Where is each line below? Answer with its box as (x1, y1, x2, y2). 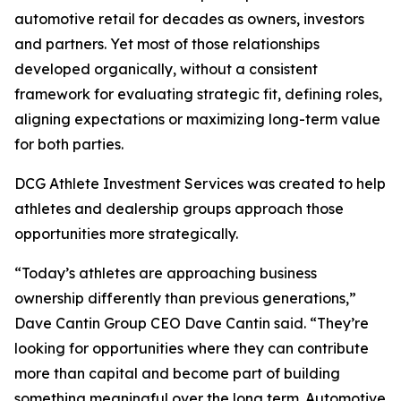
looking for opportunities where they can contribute (14, 339, 369, 357)
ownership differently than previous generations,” (14, 289, 356, 307)
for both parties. (14, 135, 124, 153)
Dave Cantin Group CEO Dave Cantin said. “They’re (14, 314, 369, 332)
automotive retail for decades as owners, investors (14, 10, 364, 28)
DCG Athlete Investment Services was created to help (14, 175, 386, 192)
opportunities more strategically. (14, 225, 238, 243)
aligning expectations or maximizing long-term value (14, 110, 380, 128)
